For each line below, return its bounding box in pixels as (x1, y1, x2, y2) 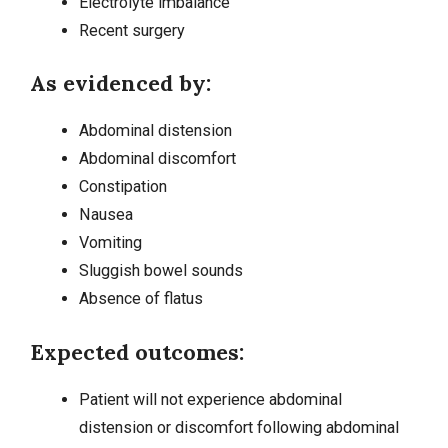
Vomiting (78, 233, 142, 253)
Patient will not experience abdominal (78, 389, 342, 409)
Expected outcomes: (30, 337, 244, 366)
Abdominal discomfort (78, 149, 236, 169)
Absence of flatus (78, 289, 203, 309)
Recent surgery (78, 20, 185, 40)
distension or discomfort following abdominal (78, 417, 399, 437)
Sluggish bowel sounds (78, 261, 243, 281)
